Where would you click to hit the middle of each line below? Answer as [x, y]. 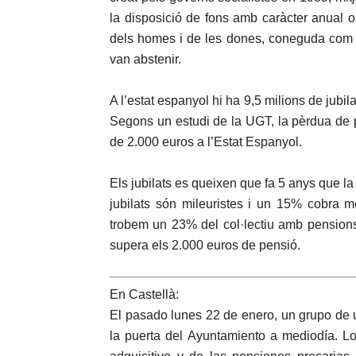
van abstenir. [145, 59]
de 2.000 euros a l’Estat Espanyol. [206, 142]
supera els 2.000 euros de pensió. [205, 245]
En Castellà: [144, 294]
